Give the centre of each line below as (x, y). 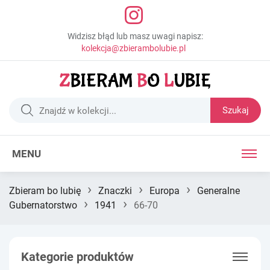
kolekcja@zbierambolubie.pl (133, 48)
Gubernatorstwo (43, 205)
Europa (165, 190)
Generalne (218, 190)
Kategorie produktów (77, 256)
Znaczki (115, 190)
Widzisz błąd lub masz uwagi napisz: (135, 36)
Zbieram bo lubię (45, 190)
